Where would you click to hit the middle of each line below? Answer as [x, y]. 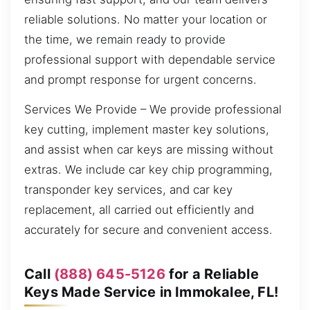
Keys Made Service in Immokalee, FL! [152, 292]
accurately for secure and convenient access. [148, 230]
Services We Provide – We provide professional [153, 110]
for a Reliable [212, 274]
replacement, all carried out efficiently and [139, 210]
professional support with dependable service [150, 59]
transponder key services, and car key [128, 190]
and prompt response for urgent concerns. [140, 79]
